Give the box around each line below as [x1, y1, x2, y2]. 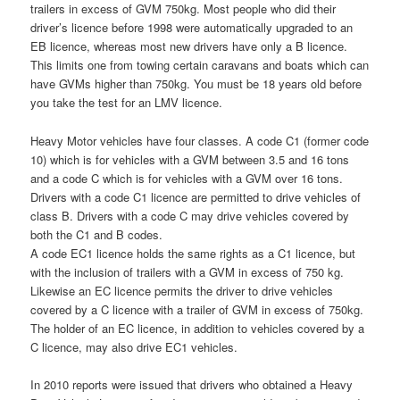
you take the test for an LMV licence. [30, 94, 223, 112]
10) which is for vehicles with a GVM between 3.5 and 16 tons [30, 150, 350, 168]
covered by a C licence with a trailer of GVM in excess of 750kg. [30, 300, 364, 318]
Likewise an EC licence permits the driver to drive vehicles [30, 281, 334, 299]
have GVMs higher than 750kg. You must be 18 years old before [30, 75, 362, 93]
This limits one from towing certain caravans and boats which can [30, 56, 370, 74]
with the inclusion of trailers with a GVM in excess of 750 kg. [30, 262, 345, 280]
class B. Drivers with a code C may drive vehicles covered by [30, 206, 350, 224]
